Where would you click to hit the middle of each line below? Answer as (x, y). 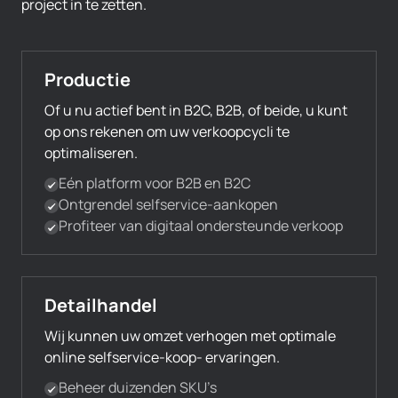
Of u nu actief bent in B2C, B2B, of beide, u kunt (196, 110)
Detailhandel (101, 305)
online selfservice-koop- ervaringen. (162, 357)
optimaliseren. (91, 153)
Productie (88, 80)
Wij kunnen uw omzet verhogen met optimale (190, 336)
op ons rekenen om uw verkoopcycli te (167, 131)
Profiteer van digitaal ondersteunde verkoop (201, 226)
